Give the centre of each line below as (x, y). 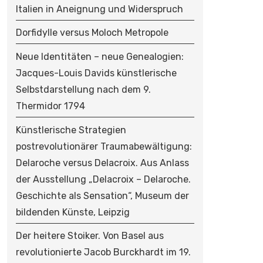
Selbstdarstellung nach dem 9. (83, 89)
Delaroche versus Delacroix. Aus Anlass (102, 163)
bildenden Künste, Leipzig (73, 212)
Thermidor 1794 (50, 106)
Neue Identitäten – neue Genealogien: (100, 56)
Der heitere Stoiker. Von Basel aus (90, 236)
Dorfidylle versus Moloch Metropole (92, 33)
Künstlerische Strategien (71, 130)
